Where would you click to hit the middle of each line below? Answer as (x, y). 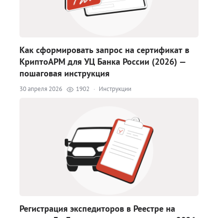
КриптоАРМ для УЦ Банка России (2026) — (103, 61)
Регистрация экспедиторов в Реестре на (97, 208)
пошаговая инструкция (64, 73)
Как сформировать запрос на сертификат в (104, 50)
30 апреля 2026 (41, 89)
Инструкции (115, 89)
